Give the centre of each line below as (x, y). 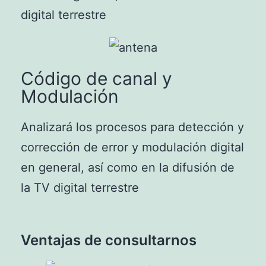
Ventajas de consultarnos (109, 240)
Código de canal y (96, 79)
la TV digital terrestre (80, 188)
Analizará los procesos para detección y (132, 127)
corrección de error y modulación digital (132, 148)
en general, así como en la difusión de (128, 168)
